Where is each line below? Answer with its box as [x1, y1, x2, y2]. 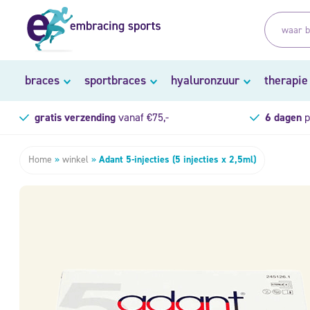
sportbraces [84, 71, 146, 89]
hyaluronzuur [171, 71, 239, 89]
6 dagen [264, 109, 302, 125]
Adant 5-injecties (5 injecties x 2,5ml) [99, 152, 256, 166]
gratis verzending [34, 109, 116, 125]
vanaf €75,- [115, 109, 169, 125]
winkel [62, 152, 89, 166]
